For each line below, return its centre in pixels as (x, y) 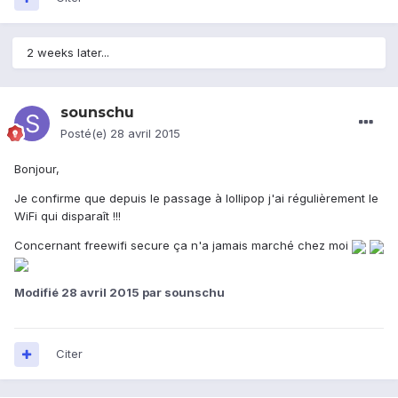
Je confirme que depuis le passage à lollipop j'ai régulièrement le (196, 199)
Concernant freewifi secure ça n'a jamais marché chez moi (183, 246)
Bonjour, (37, 169)
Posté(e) (85, 134)
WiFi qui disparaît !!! (68, 216)
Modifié (38, 293)
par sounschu (182, 293)
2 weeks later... (68, 53)
